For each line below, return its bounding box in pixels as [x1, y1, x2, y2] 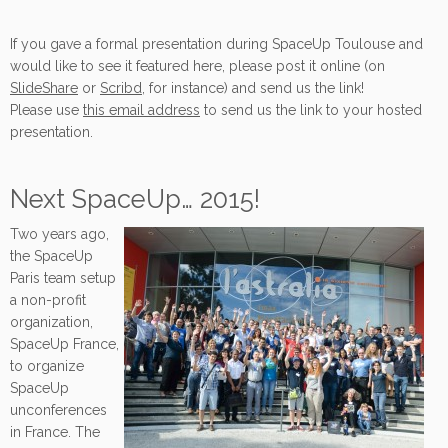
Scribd [100, 79, 142, 96]
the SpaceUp [10, 247, 93, 264]
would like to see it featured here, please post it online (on [10, 57, 385, 74]
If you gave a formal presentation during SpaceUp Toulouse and [10, 35, 423, 52]
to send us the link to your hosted [200, 101, 422, 118]
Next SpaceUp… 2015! [10, 183, 260, 214]
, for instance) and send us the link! [142, 79, 364, 96]
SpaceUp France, [10, 335, 119, 352]
